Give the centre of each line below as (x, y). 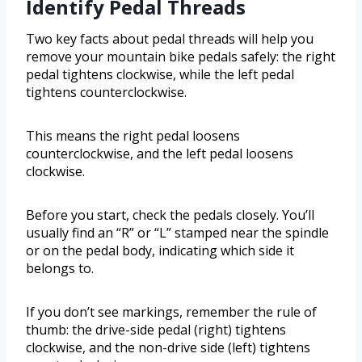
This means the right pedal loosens (133, 136)
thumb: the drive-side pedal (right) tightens (156, 330)
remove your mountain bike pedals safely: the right (181, 57)
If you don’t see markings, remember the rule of (171, 312)
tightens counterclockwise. (106, 93)
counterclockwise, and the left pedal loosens (160, 154)
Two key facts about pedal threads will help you (170, 39)
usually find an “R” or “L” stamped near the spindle (177, 233)
